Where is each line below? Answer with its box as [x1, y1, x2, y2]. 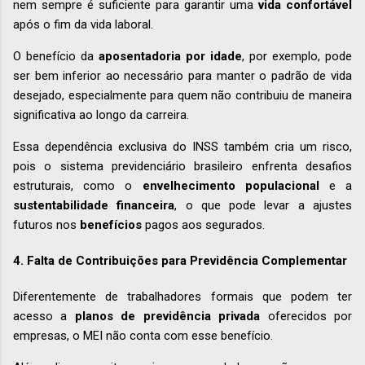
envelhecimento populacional [142, 178, 319, 193]
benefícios [80, 217, 142, 232]
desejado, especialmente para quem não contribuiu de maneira [13, 87, 352, 103]
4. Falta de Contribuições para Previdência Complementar [13, 253, 347, 268]
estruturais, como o [13, 178, 143, 193]
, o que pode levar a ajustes [174, 197, 353, 213]
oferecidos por [260, 308, 353, 323]
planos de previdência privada [74, 308, 261, 323]
